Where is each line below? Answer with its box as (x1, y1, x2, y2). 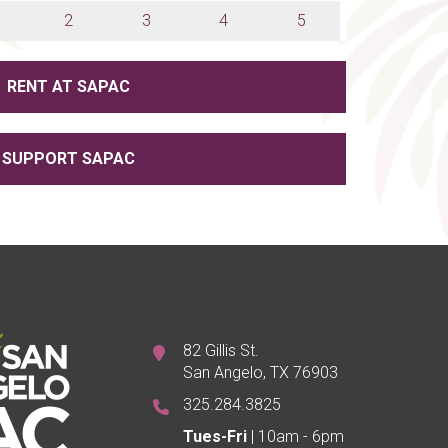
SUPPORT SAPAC (2, 149, 135, 168)
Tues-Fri (182, 427, 247, 446)
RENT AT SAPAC (7, 77, 130, 96)
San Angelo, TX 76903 (182, 363, 338, 382)
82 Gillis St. (182, 341, 259, 360)
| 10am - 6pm (246, 427, 344, 446)
